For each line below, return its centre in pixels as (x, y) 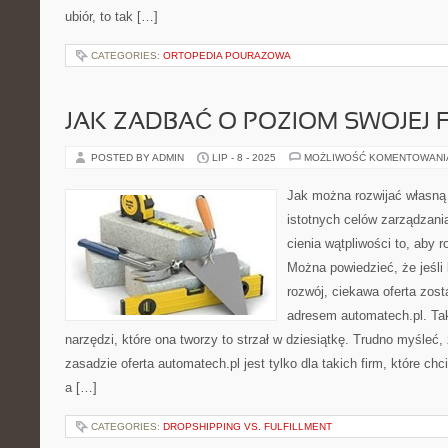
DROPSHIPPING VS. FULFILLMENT (247, 426)
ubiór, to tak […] (111, 16)
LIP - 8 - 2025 (244, 157)
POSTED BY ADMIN (139, 157)
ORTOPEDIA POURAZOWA (227, 55)
